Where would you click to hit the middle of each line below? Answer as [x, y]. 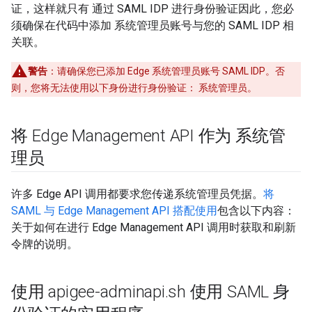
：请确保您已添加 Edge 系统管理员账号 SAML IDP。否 [166, 71]
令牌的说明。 [45, 244]
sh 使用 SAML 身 [229, 292]
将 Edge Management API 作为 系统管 [148, 136]
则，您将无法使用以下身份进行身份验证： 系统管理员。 [134, 88]
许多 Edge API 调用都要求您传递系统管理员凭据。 [137, 194]
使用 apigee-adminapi [88, 292]
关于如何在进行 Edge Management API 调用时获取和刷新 [154, 227]
